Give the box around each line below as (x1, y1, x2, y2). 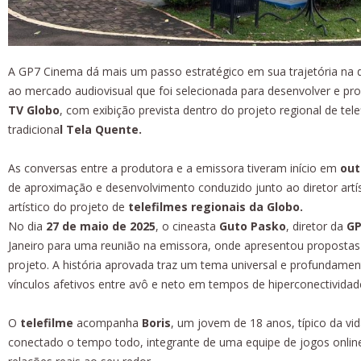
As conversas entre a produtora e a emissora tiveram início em (8, 160, 340, 176)
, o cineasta (156, 218, 219, 234)
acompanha (73, 314, 142, 330)
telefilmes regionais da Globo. (128, 198, 303, 214)
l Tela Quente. (60, 121, 142, 137)
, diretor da (286, 218, 343, 234)
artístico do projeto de (8, 198, 128, 214)
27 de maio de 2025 (43, 218, 156, 234)
